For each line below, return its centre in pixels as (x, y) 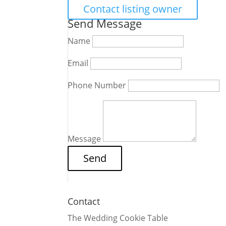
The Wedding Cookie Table (118, 218)
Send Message (105, 23)
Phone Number (97, 85)
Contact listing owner (133, 9)
